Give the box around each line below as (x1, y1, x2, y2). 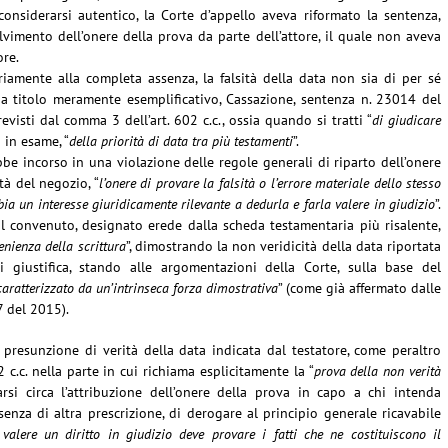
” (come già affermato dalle (277, 279, 441, 297)
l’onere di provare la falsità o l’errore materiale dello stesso (98, 174, 442, 192)
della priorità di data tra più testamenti (69, 132, 293, 150)
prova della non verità (313, 362, 442, 380)
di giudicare (372, 111, 441, 129)
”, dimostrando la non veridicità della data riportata (125, 237, 442, 255)
